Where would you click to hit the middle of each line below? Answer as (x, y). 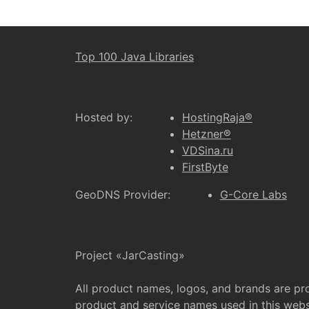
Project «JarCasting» (130, 255)
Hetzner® (206, 134)
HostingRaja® (217, 117)
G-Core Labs (253, 195)
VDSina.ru (207, 150)
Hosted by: (103, 117)
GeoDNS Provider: (122, 195)
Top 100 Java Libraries (134, 57)
